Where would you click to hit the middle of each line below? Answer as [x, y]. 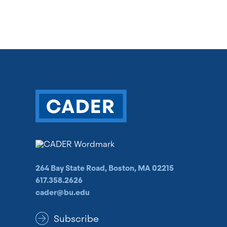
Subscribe [76, 218]
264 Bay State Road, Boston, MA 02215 [105, 168]
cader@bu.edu [63, 192]
